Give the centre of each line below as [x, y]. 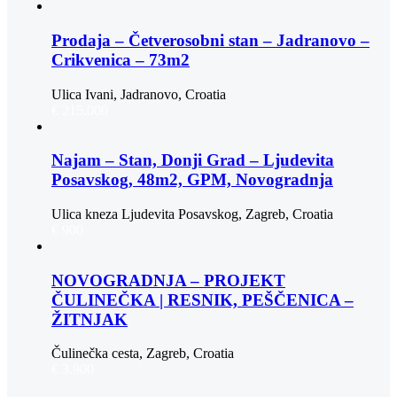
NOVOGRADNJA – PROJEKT [168, 280]
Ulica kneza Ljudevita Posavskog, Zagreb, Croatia [192, 214]
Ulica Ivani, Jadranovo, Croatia [139, 94]
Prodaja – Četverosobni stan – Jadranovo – [210, 40]
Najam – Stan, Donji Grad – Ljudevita [193, 160]
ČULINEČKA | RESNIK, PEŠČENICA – [202, 300]
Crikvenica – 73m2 [121, 59]
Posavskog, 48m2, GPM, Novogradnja [192, 180]
